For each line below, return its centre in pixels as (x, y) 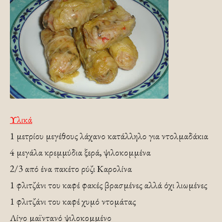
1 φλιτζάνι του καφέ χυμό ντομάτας (73, 201)
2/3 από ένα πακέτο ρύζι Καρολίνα (71, 169)
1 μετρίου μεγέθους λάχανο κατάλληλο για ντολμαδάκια (109, 136)
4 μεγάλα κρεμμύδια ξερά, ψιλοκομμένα (80, 152)
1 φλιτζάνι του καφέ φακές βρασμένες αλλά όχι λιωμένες (109, 185)
